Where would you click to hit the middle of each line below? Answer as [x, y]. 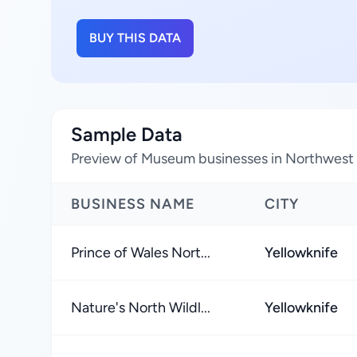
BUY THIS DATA [135, 38]
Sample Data [127, 134]
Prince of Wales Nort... [141, 253]
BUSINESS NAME [133, 204]
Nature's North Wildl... [141, 308]
